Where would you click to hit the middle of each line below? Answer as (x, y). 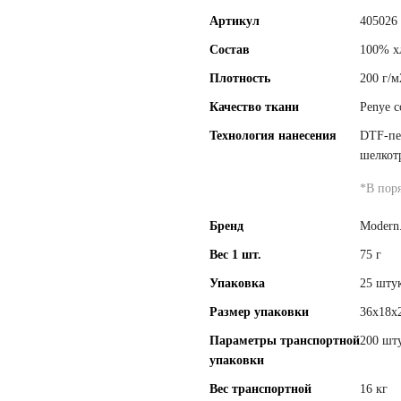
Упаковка (237, 283)
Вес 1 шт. (235, 255)
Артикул (235, 21)
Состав (230, 50)
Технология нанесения (273, 136)
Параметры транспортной (285, 341)
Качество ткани (254, 107)
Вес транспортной (260, 389)
